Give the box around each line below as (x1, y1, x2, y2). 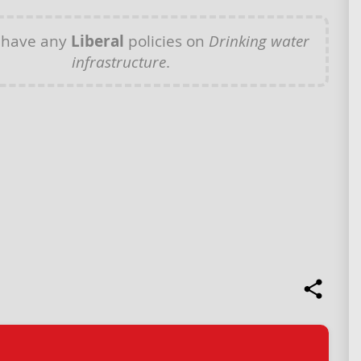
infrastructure (71, 52, 166, 72)
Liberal (70, 31, 124, 52)
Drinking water (208, 31, 309, 51)
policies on (123, 31, 209, 51)
